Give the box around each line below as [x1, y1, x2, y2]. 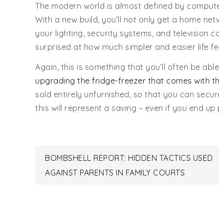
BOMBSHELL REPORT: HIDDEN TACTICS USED [45, 153, 213, 163]
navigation [44, 175, 174, 203]
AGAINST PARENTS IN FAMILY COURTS [45, 167, 185, 177]
